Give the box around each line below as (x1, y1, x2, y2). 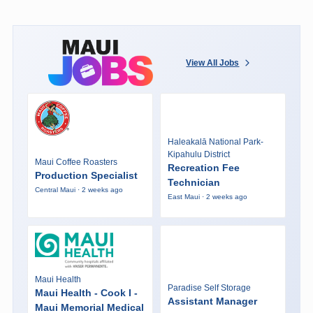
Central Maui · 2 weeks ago (34, 185, 123, 194)
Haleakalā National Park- (167, 137, 263, 147)
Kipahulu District (167, 150, 230, 160)
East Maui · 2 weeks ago (167, 193, 247, 201)
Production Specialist (34, 169, 138, 181)
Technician (167, 177, 220, 189)
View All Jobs (186, 57, 240, 68)
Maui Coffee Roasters (34, 156, 117, 167)
